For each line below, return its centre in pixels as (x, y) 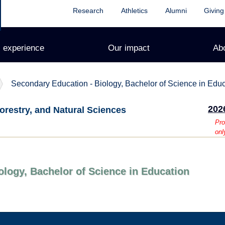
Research (88, 11)
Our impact (129, 48)
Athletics (134, 11)
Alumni (176, 11)
